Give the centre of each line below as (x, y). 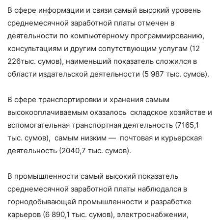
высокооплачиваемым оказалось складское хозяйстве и (110, 112)
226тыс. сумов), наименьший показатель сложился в (102, 61)
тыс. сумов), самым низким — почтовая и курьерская (105, 138)
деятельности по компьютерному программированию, (106, 36)
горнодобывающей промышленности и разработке (99, 202)
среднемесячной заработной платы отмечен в (91, 23)
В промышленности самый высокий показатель (93, 176)
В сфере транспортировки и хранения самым (88, 100)
